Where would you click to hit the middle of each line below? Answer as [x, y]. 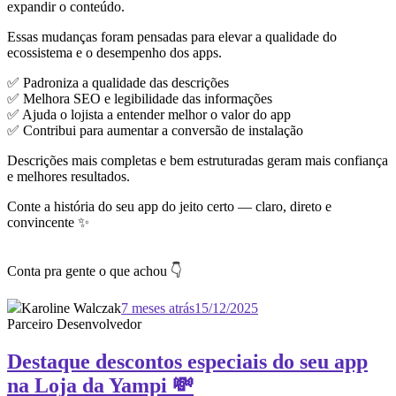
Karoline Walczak [71, 308]
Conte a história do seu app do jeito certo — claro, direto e [169, 207]
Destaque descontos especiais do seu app [187, 362]
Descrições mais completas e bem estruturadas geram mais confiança [198, 161]
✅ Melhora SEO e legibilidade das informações [140, 99]
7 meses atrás [158, 308]
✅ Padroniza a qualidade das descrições [118, 83]
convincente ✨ [48, 223]
